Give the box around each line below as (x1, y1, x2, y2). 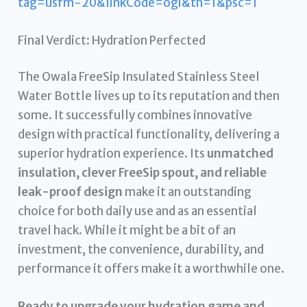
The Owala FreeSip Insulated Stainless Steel (18, 69, 260, 85)
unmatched (207, 146, 274, 162)
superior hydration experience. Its (18, 146, 208, 162)
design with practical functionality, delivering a (18, 127, 280, 143)
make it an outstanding (123, 184, 252, 200)
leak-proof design (18, 184, 123, 200)
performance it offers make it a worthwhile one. (18, 261, 285, 277)
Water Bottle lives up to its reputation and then (18, 88, 280, 104)
